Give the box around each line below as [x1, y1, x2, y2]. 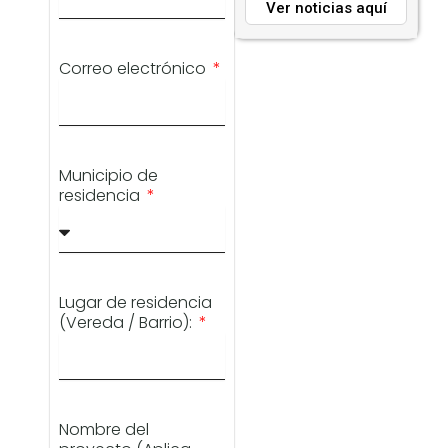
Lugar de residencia [59, 291, 213, 315]
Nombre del [59, 418, 150, 442]
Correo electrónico [59, 57, 211, 81]
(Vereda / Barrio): [59, 311, 197, 335]
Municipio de [59, 164, 159, 188]
